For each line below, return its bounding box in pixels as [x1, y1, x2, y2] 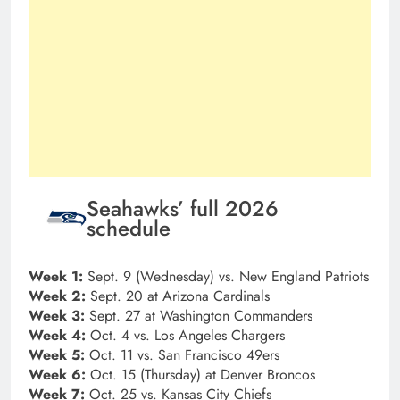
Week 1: [29, 266, 87, 287]
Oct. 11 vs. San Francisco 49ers [89, 345, 279, 366]
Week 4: [29, 325, 90, 346]
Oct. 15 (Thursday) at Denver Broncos [90, 364, 315, 386]
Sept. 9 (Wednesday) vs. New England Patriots [87, 266, 369, 287]
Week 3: [29, 305, 89, 327]
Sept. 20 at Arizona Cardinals [90, 286, 270, 307]
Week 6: [29, 364, 90, 386]
